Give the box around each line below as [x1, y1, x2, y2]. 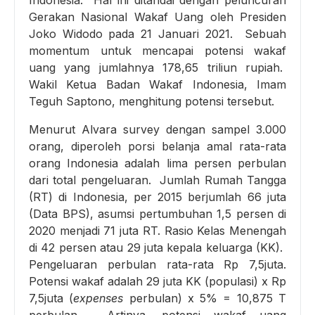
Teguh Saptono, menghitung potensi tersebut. [29, 94, 285, 109]
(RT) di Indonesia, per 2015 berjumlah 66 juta [29, 190, 286, 205]
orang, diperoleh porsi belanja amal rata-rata [29, 139, 286, 154]
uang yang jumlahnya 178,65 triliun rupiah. [29, 60, 286, 75]
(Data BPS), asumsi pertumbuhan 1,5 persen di [29, 207, 286, 221]
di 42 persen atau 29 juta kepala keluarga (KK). [29, 240, 286, 255]
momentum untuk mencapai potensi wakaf [29, 44, 286, 58]
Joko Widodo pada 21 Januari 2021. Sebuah [29, 27, 286, 41]
